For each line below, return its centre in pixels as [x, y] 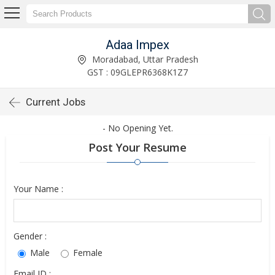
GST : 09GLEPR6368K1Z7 [137, 72]
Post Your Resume [137, 147]
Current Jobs [56, 102]
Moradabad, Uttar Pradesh [144, 59]
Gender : [30, 236]
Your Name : [38, 189]
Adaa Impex [137, 45]
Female [87, 253]
